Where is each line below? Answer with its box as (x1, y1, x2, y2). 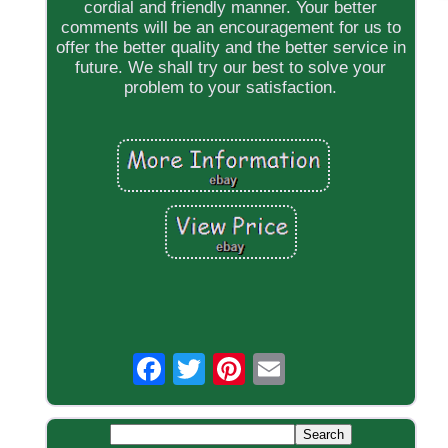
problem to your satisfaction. (124, 78, 338, 98)
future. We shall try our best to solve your (75, 58, 387, 78)
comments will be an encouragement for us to (60, 18, 401, 38)
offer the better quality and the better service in (55, 38, 406, 58)
